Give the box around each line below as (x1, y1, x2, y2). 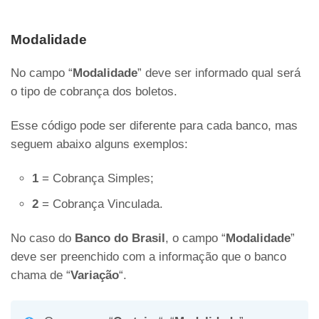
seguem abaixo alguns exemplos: (11, 137, 188, 152)
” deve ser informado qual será (137, 66, 300, 80)
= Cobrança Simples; (38, 172, 154, 186)
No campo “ (11, 66, 73, 80)
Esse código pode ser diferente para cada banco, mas (11, 119, 298, 133)
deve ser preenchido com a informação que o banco (11, 250, 286, 264)
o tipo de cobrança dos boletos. (11, 85, 177, 99)
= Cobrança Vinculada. (38, 197, 163, 211)
